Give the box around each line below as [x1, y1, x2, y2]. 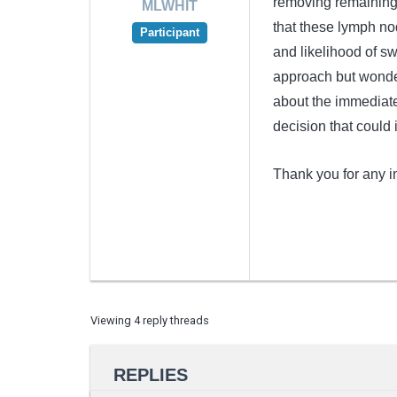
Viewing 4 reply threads [90, 313, 209, 327]
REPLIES [113, 364, 188, 385]
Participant [140, 26, 199, 40]
